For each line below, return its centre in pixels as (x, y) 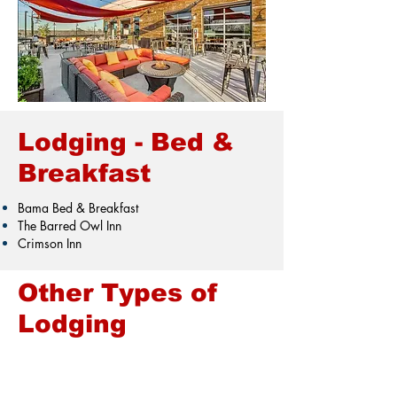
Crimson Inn (50, 243)
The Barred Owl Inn (70, 226)
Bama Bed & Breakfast (78, 208)
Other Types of (118, 293)
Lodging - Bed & (126, 142)
